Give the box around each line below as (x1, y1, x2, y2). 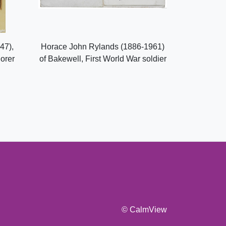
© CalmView (122, 205, 167, 214)
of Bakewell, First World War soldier (39, 54, 166, 64)
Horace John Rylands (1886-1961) (41, 42, 164, 51)
